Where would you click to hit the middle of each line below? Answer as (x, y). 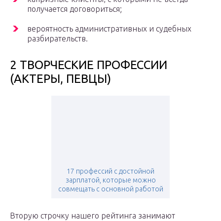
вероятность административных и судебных (109, 29)
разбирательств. (57, 39)
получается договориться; (74, 9)
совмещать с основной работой (110, 189)
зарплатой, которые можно (110, 180)
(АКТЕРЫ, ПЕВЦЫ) (60, 79)
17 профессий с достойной (110, 171)
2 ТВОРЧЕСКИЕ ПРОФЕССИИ (89, 65)
